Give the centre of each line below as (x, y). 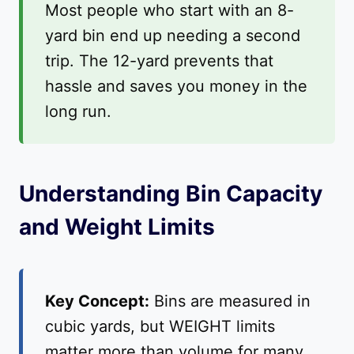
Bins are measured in (230, 301)
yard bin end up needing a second (173, 36)
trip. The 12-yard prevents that (159, 61)
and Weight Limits (117, 227)
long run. (78, 112)
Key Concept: (97, 301)
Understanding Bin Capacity (171, 194)
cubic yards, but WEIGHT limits (160, 327)
